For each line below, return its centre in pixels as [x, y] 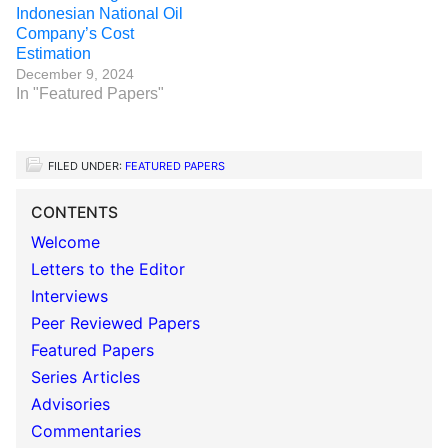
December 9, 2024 [75, 74]
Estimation [53, 53]
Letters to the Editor [108, 269]
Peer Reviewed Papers [115, 323]
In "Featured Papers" [90, 93]
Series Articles [85, 377]
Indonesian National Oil [99, 13]
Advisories [70, 404]
